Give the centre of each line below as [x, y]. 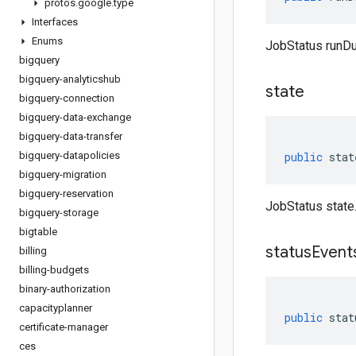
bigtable [38, 232]
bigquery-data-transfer [71, 136]
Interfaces [55, 22]
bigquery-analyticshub [70, 79]
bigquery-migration [63, 174]
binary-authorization [65, 289]
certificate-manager [64, 327]
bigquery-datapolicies [70, 155]
